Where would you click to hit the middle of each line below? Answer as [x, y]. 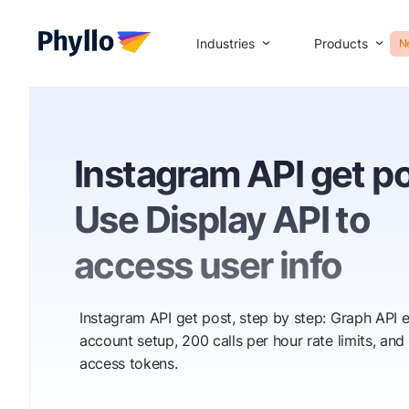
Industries [225, 43]
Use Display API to [222, 220]
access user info [208, 265]
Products [341, 43]
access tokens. [129, 363]
